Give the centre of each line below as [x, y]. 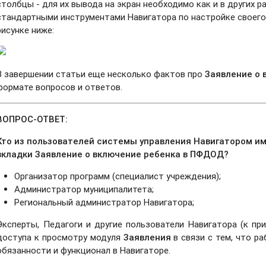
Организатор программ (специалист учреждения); [118, 176]
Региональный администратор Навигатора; [104, 202]
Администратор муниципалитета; [84, 189]
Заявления [147, 237]
